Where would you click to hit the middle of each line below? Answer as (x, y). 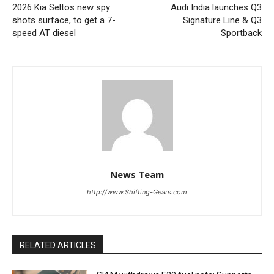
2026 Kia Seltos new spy (61, 7)
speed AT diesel (44, 33)
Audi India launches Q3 (216, 7)
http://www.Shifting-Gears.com (137, 192)
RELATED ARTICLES (58, 245)
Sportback (241, 33)
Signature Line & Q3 (222, 20)
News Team (137, 174)
